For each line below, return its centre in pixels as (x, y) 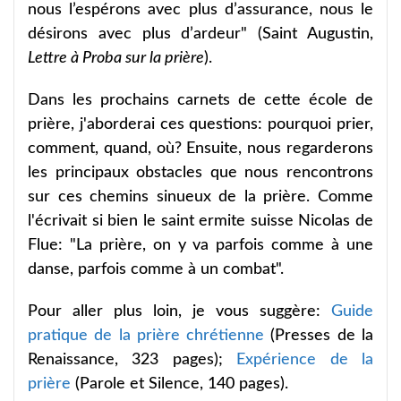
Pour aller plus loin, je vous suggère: (179, 311)
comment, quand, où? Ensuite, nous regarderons (200, 148)
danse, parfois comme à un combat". (156, 269)
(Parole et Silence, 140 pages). (182, 384)
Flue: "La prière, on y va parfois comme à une (200, 245)
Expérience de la (305, 359)
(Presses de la (319, 335)
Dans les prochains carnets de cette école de (200, 100)
